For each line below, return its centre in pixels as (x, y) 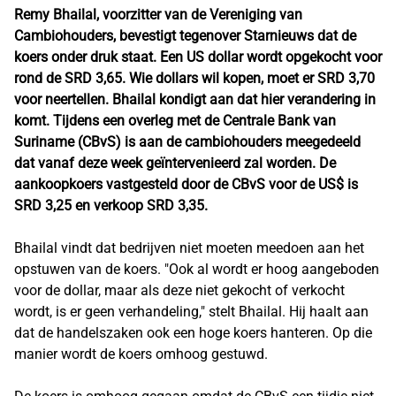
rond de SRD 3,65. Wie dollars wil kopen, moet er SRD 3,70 (194, 78)
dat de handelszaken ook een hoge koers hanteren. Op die (193, 333)
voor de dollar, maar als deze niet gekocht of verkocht (179, 290)
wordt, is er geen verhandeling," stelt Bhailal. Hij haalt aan (191, 312)
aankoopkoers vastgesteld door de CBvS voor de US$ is (186, 184)
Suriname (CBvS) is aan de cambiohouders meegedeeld (187, 142)
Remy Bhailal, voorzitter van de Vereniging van (158, 15)
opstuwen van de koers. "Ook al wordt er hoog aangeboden (197, 269)
